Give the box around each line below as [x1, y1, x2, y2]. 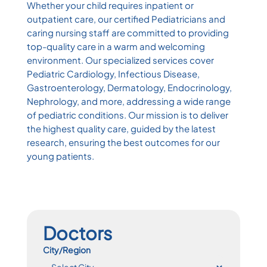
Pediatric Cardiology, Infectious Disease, [26, 67, 200, 79]
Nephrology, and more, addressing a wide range [26, 95, 231, 107]
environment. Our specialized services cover [26, 54, 214, 66]
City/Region [42, 244, 91, 255]
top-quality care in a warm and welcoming [26, 40, 205, 52]
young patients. [26, 150, 94, 162]
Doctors [42, 221, 112, 244]
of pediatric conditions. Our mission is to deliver [26, 108, 228, 120]
